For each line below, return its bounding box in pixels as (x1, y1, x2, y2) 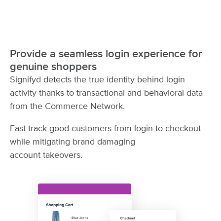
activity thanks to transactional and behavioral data (10, 88, 203, 98)
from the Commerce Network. (10, 102, 125, 111)
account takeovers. (10, 150, 82, 160)
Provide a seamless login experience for (10, 48, 202, 60)
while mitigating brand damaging (10, 137, 135, 147)
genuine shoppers (10, 61, 97, 73)
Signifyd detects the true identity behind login (10, 75, 185, 84)
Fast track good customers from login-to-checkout (10, 124, 201, 133)
